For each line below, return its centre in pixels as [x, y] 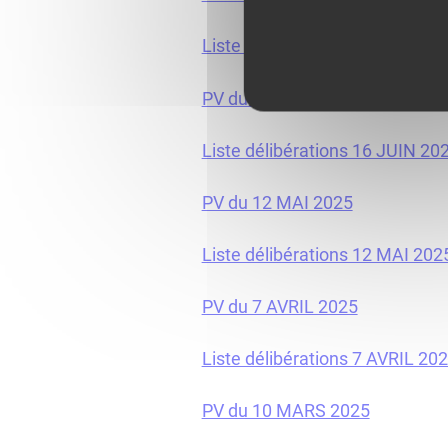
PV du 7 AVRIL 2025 [279, 306]
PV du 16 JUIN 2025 [280, 98]
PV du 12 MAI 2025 [277, 202]
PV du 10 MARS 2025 [285, 411]
